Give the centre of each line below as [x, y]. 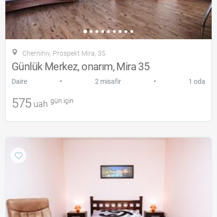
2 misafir [108, 81]
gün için [61, 101]
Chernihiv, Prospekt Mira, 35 [64, 53]
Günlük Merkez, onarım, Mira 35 [81, 66]
